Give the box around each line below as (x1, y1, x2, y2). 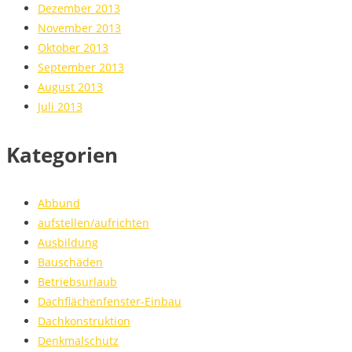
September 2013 (38, 59, 124, 75)
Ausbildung (38, 234, 98, 250)
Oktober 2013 (38, 39, 108, 55)
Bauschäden (38, 254, 103, 269)
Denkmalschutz (38, 332, 119, 348)
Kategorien (6, 140, 118, 169)
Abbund (38, 195, 80, 211)
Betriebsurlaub (38, 273, 117, 289)
